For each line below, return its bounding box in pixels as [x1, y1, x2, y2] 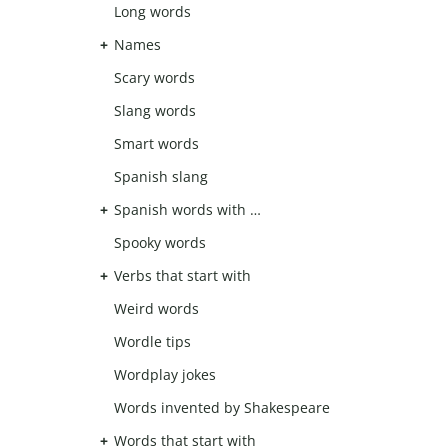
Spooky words [114, 233, 206, 253]
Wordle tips [114, 332, 191, 352]
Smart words [114, 134, 199, 154]
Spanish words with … [114, 200, 261, 220]
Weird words [114, 299, 199, 319]
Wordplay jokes [114, 365, 216, 385]
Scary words [114, 68, 195, 88]
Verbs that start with [114, 266, 251, 286]
